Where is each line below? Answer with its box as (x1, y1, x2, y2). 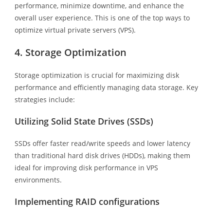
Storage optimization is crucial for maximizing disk (14, 70, 179, 80)
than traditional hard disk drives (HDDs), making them (14, 150, 190, 160)
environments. (14, 175, 62, 184)
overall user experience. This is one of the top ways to (14, 13, 190, 22)
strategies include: (14, 94, 75, 104)
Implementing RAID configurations (14, 195, 160, 207)
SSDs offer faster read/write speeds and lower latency (14, 138, 190, 148)
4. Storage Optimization (14, 45, 127, 59)
